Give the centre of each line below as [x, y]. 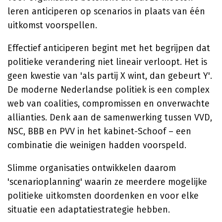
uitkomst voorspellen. [52, 25]
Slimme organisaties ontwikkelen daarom [92, 168]
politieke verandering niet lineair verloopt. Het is [107, 62]
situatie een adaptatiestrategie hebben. [89, 210]
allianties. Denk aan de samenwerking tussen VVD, [110, 117]
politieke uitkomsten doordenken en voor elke [103, 196]
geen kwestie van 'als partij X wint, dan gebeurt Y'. [110, 76]
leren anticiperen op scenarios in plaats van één [106, 11]
